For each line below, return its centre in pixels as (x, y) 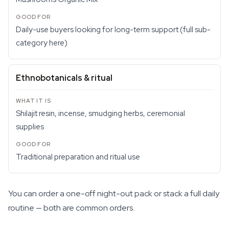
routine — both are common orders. (71, 208)
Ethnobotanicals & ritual (64, 78)
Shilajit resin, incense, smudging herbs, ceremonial (100, 113)
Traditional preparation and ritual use (78, 157)
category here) (42, 43)
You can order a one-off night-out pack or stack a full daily (114, 193)
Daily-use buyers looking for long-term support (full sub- (113, 30)
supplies (30, 127)
